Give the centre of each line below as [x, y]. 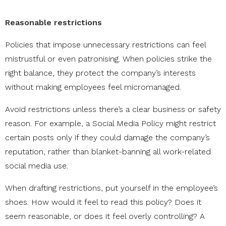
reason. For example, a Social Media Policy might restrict [110, 124]
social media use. [37, 166]
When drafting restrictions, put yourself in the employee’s [111, 188]
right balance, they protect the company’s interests [100, 73]
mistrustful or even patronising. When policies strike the [108, 59]
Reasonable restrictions [53, 23]
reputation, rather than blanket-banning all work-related [108, 152]
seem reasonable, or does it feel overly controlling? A [105, 216]
